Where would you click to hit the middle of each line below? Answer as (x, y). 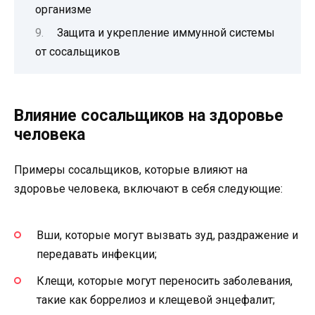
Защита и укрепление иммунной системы (166, 33)
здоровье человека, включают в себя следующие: (148, 189)
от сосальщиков (78, 52)
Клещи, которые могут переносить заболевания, (165, 281)
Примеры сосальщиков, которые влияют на (131, 170)
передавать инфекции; (97, 254)
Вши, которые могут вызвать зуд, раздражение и (167, 235)
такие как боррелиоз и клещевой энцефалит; (156, 300)
